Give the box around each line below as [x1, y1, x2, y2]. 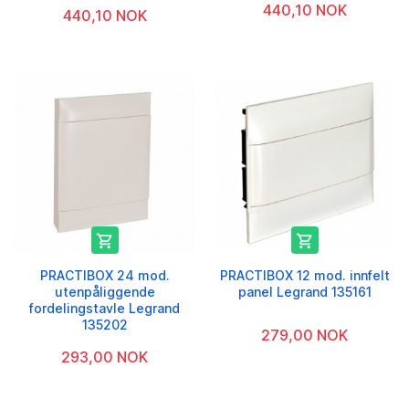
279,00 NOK [261, 326, 348, 345]
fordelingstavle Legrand [29, 300, 180, 317]
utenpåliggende [54, 284, 155, 300]
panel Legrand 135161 [237, 284, 372, 300]
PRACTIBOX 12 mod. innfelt [219, 267, 390, 284]
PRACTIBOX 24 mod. [39, 267, 170, 284]
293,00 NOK [61, 348, 148, 367]
